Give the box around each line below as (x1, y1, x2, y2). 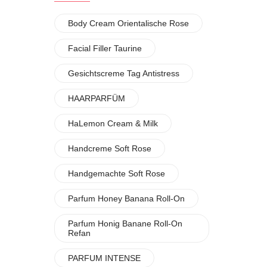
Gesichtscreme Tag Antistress (68, 69, 179, 78)
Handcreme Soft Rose (68, 144, 151, 153)
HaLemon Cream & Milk (68, 119, 158, 128)
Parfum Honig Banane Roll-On (68, 219, 182, 228)
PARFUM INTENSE (68, 253, 141, 263)
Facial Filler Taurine (68, 44, 142, 53)
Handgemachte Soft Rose (68, 169, 165, 178)
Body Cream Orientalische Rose (68, 18, 189, 28)
